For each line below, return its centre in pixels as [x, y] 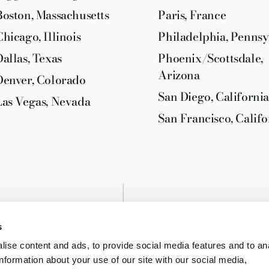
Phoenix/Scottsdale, [210, 58]
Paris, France [192, 15]
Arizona [179, 75]
